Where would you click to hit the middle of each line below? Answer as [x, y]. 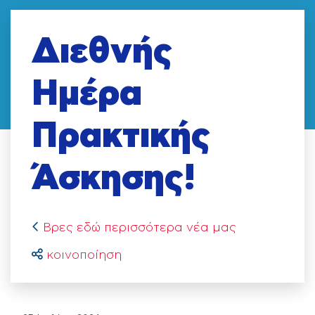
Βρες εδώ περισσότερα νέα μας [140, 228]
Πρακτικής [121, 136]
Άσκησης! [114, 179]
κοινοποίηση [84, 255]
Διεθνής [102, 52]
